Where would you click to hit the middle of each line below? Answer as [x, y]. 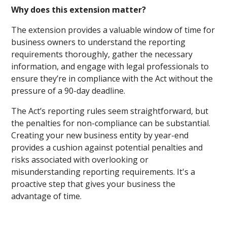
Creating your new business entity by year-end [100, 135]
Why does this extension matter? [79, 10]
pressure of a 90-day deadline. [68, 91]
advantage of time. [47, 196]
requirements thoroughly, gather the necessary [102, 54]
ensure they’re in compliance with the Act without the [112, 79]
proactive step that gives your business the [93, 184]
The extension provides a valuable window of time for [113, 30]
